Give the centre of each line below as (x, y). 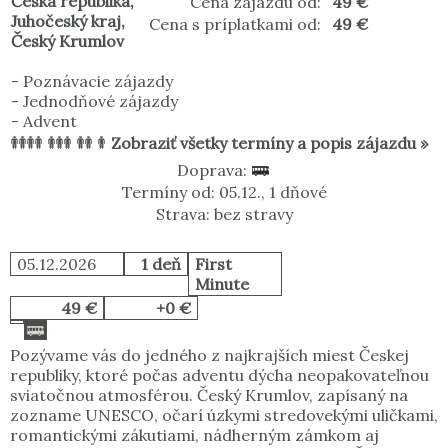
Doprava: (214, 170)
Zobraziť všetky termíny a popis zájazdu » (269, 143)
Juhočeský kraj (66, 21)
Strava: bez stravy (224, 214)
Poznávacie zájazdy (98, 81)
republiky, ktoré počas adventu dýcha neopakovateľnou (219, 375)
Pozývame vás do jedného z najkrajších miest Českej (209, 355)
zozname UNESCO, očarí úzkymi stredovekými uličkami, (224, 415)
